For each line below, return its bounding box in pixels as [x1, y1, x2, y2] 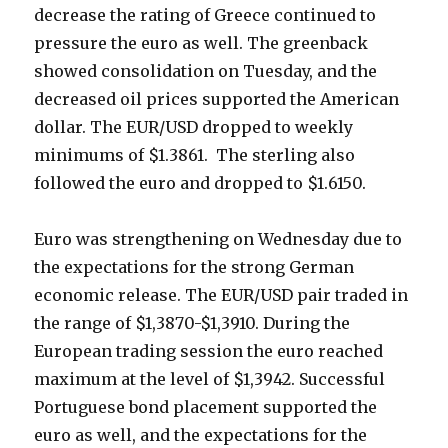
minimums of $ [34, 145, 159, 166]
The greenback [247, 33, 369, 54]
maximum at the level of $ [34, 369, 244, 390]
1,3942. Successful [243, 369, 386, 390]
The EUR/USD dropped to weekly [90, 117, 354, 138]
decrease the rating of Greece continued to [34, 5, 377, 26]
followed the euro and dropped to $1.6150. [34, 173, 367, 194]
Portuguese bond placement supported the [34, 397, 378, 418]
